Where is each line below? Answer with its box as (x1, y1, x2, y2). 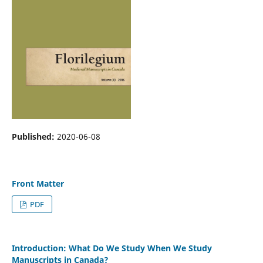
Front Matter (11, 178, 64, 190)
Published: (11, 131, 57, 143)
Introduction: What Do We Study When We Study (11, 242, 212, 254)
